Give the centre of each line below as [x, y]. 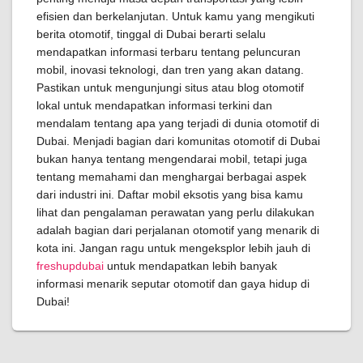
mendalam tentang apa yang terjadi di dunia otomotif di [178, 123]
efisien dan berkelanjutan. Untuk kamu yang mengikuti [175, 16]
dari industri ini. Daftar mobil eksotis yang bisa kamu [170, 194]
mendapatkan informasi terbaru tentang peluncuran [169, 52]
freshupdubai [70, 266]
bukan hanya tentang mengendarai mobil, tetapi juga [172, 159]
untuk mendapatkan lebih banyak [190, 266]
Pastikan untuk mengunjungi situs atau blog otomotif [170, 88]
